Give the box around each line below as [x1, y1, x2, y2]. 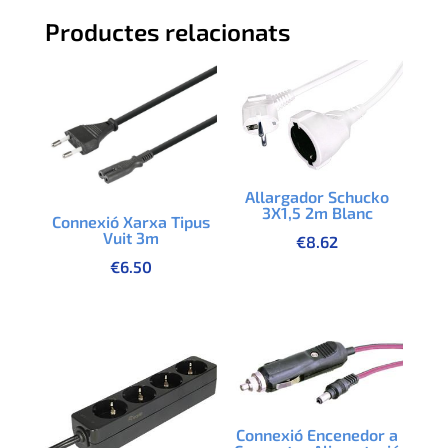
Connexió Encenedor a [236, 425, 399, 445]
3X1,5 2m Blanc [261, 202, 373, 222]
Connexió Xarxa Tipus [51, 212, 210, 232]
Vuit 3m [102, 228, 159, 248]
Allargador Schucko [245, 186, 390, 206]
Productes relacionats [44, 17, 291, 47]
